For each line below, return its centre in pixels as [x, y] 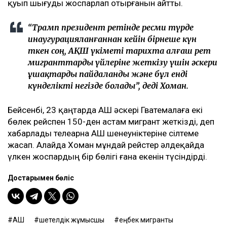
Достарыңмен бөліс [41, 178]
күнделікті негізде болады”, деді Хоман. [108, 85]
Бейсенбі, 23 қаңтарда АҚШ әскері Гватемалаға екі [105, 110]
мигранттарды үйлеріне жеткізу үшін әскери [123, 62]
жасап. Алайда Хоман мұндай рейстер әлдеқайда [106, 145]
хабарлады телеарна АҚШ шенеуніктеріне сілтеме [103, 133]
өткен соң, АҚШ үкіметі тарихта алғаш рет [119, 50]
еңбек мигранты [146, 220]
